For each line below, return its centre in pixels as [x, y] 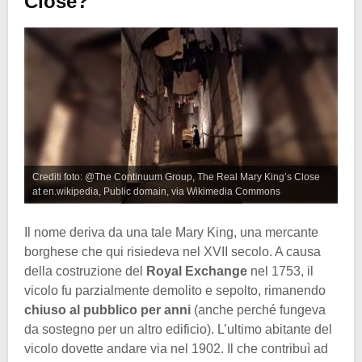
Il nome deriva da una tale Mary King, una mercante [171, 233]
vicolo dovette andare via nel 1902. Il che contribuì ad [176, 349]
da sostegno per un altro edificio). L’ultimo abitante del [178, 330]
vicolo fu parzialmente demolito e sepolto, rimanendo [175, 291]
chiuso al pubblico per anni [107, 310]
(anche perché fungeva [258, 310]
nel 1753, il [282, 271]
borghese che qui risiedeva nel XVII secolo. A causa [173, 252]
